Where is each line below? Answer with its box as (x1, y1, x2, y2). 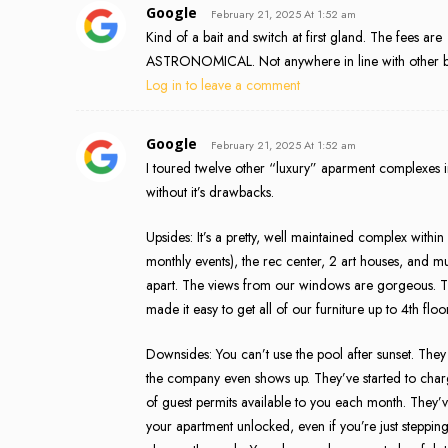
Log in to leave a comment (146, 74, 300, 95)
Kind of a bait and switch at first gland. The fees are (146, 26, 442, 47)
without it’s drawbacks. (146, 181, 274, 202)
